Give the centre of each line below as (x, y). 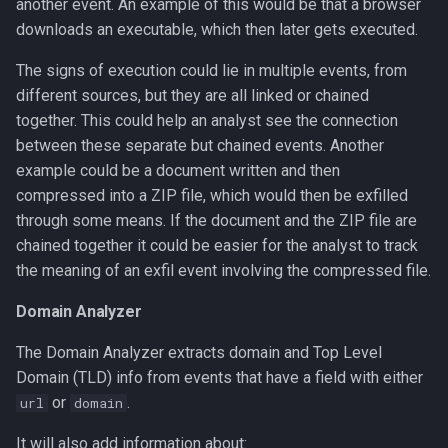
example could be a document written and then (178, 170)
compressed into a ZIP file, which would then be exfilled (212, 195)
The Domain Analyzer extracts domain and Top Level (199, 352)
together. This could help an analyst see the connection (207, 120)
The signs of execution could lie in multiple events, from (211, 70)
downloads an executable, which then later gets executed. (217, 29)
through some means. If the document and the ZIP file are (216, 220)
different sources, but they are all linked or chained (192, 95)
